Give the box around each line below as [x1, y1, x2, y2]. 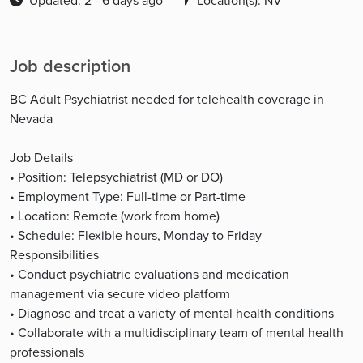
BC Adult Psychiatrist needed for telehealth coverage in [10, 90, 324, 109]
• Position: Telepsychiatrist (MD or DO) [10, 168, 223, 186]
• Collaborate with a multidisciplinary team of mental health [10, 323, 344, 342]
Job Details [10, 148, 73, 167]
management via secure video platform [10, 284, 230, 303]
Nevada [10, 109, 53, 128]
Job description [10, 53, 130, 79]
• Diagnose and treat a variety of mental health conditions [10, 304, 334, 322]
